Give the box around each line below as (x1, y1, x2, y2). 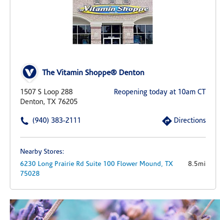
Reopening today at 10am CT (114, 89, 206, 97)
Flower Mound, (117, 161, 165, 168)
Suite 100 (86, 161, 115, 168)
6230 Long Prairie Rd (20, 161, 84, 168)
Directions (174, 117, 206, 125)
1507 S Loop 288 (20, 89, 73, 97)
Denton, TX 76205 (20, 99, 78, 107)
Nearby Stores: (20, 148, 64, 156)
